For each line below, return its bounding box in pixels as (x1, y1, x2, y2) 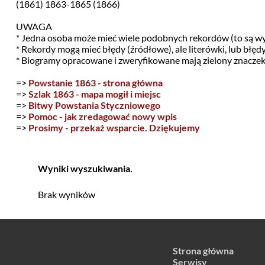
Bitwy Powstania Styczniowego (28, 99, 160, 111)
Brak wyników (37, 189, 95, 200)
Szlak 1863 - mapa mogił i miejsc (28, 88, 161, 99)
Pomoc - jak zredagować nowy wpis (28, 111, 177, 122)
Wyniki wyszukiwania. (37, 163, 132, 174)
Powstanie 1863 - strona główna (28, 77, 163, 88)
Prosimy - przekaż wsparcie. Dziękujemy (28, 122, 200, 133)
